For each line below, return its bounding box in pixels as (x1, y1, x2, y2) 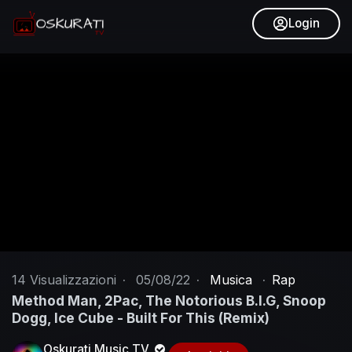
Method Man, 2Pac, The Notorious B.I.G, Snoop (12, 292, 326, 309)
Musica (210, 272, 252, 288)
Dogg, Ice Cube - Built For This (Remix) (12, 310, 269, 326)
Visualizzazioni (26, 272, 116, 288)
